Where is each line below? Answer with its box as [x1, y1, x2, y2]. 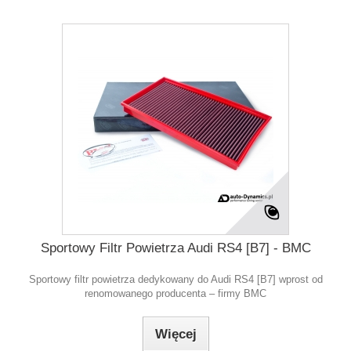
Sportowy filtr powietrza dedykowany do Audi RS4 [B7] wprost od [28, 273, 323, 285]
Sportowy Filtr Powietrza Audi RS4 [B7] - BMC [40, 241, 311, 255]
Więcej [154, 327, 197, 342]
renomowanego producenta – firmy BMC [85, 288, 266, 299]
